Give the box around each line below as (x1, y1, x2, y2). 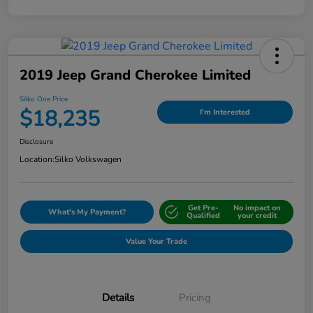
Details (102, 290, 134, 305)
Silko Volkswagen (54, 153, 122, 165)
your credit (237, 210, 277, 221)
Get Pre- (188, 203, 219, 214)
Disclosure (20, 136, 53, 147)
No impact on (233, 203, 281, 214)
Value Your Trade (126, 235, 187, 247)
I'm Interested (200, 107, 250, 118)
